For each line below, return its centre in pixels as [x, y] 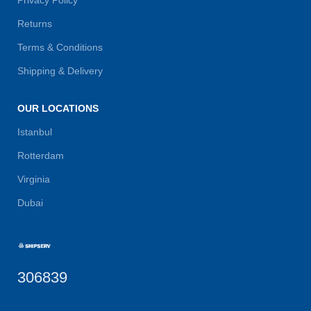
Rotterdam [41, 155]
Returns [35, 23]
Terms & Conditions [60, 47]
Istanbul [35, 132]
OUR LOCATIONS [58, 108]
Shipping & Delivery [60, 70]
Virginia [34, 179]
